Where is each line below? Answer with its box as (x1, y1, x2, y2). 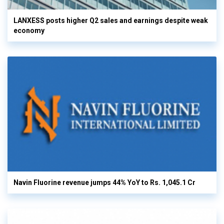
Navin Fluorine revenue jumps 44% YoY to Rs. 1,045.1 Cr (13, 178, 195, 186)
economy (13, 26, 44, 35)
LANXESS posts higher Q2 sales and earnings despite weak (13, 16, 208, 25)
